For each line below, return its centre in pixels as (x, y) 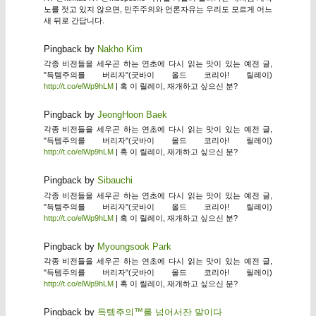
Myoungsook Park (134, 246)
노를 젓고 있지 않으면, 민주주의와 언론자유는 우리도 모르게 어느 (158, 9)
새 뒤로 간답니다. (74, 20)
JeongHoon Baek (132, 115)
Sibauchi (115, 181)
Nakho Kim (120, 49)
